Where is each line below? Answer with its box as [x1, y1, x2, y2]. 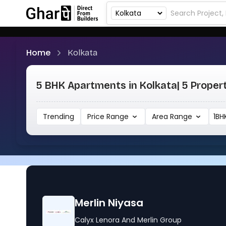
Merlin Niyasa [75, 196, 143, 210]
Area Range [170, 111, 192, 122]
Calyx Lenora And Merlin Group [75, 215, 182, 225]
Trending [43, 111, 74, 122]
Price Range [106, 111, 129, 122]
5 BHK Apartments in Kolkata [36, 79, 177, 91]
